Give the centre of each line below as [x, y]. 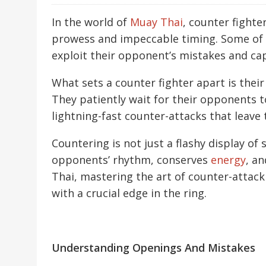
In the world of [91, 22]
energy [228, 159]
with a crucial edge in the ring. [129, 193]
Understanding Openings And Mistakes [153, 247]
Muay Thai [156, 22]
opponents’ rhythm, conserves [131, 159]
